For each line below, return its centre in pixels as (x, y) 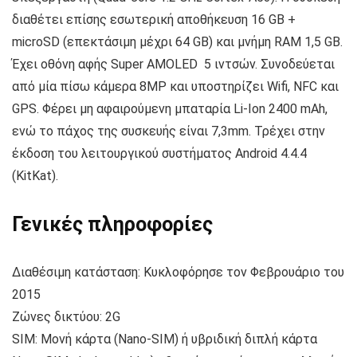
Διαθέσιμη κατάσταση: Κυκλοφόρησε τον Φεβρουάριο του (178, 273)
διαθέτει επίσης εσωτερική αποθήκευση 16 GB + (154, 20)
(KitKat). (35, 176)
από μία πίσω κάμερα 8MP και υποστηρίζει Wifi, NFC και (175, 87)
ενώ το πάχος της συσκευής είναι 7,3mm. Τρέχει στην (169, 131)
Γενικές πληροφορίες (112, 225)
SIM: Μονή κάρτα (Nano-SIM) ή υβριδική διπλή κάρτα (165, 339)
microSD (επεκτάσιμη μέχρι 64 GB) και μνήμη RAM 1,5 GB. (177, 42)
